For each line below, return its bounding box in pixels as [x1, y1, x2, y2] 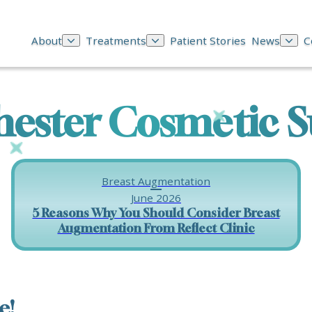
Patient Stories [170, 33, 246, 47]
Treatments [86, 33, 146, 47]
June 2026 [131, 191, 181, 205]
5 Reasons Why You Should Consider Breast [32, 205, 280, 220]
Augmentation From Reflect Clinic [57, 221, 255, 235]
